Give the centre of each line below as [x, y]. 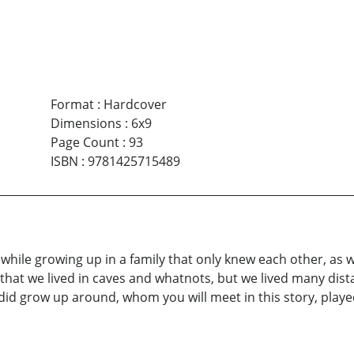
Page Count [85, 143]
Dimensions [86, 124]
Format [72, 105]
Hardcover [135, 105]
